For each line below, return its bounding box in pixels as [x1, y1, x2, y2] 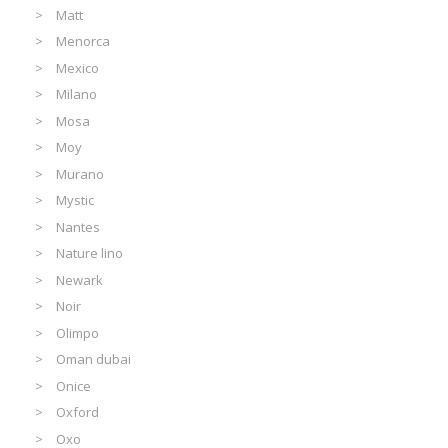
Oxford [56, 403, 100, 422]
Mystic [56, 191, 95, 210]
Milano [56, 85, 98, 104]
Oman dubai [56, 350, 132, 369]
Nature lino [56, 244, 124, 263]
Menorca [56, 32, 111, 51]
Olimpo [56, 323, 100, 342]
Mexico [56, 58, 100, 77]
